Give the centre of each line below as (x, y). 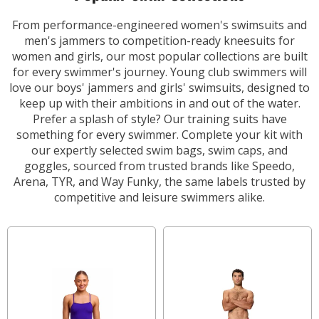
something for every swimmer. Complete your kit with (159, 134)
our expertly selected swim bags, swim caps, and (159, 150)
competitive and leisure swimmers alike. (159, 197)
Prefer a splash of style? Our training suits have (159, 119)
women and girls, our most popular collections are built (159, 56)
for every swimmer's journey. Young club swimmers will (159, 72)
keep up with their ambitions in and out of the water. (159, 103)
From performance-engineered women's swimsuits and (159, 25)
